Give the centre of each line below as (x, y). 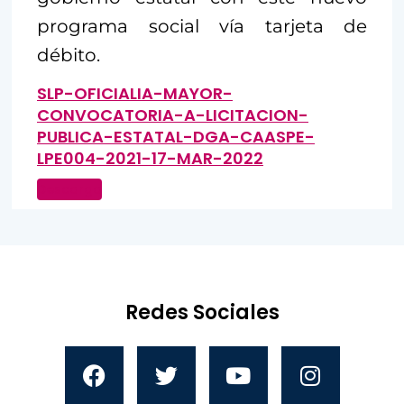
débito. (69, 55)
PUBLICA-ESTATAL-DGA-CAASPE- (176, 137)
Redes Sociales (202, 313)
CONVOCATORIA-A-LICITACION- (173, 115)
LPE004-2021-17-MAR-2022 (150, 159)
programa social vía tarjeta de (202, 27)
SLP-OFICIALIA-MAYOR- (135, 94)
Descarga (69, 190)
